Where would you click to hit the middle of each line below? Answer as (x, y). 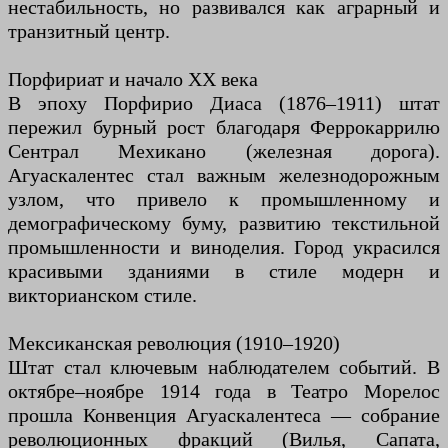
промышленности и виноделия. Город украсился (224, 247)
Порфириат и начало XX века (133, 79)
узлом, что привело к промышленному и (224, 199)
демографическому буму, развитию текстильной (224, 223)
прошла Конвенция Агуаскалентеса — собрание (224, 415)
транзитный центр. (89, 31)
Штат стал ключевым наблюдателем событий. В (224, 367)
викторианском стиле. (102, 295)
